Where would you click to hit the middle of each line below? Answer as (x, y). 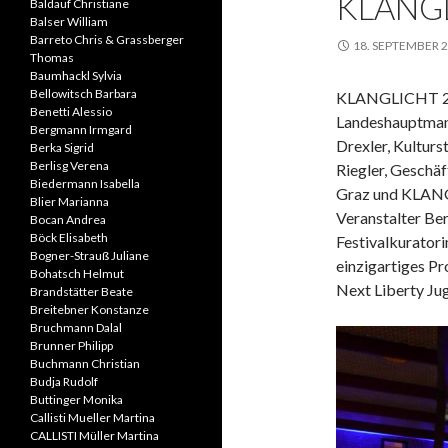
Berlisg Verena (69, 165)
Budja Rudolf (64, 381)
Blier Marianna (69, 201)
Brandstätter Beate (81, 291)
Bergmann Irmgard (81, 129)
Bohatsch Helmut (77, 273)
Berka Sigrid (62, 147)
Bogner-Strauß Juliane (89, 255)
